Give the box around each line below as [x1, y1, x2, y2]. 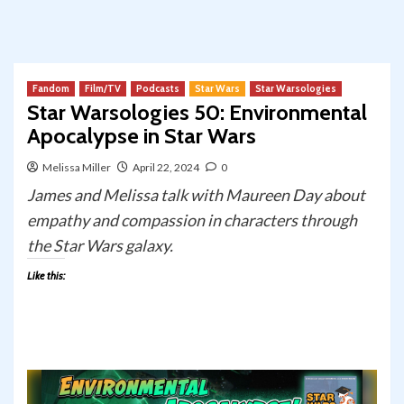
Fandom [32, 82, 69, 96]
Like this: [27, 269, 65, 283]
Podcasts [136, 82, 179, 96]
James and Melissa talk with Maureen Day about [27, 185, 365, 206]
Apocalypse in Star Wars [27, 123, 256, 150]
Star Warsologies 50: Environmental [27, 99, 367, 126]
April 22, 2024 [133, 161, 199, 175]
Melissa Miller [42, 161, 111, 175]
